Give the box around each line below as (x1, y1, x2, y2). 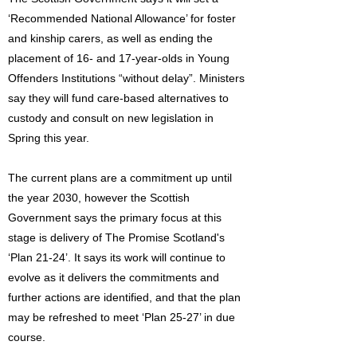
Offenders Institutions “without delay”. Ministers (8, 72, 245, 84)
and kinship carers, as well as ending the (8, 32, 213, 45)
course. (8, 331, 45, 343)
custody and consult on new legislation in (8, 112, 214, 124)
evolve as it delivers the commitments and (8, 271, 219, 284)
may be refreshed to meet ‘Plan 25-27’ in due (8, 311, 235, 324)
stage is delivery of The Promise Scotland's (8, 231, 225, 244)
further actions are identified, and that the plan (8, 291, 241, 304)
